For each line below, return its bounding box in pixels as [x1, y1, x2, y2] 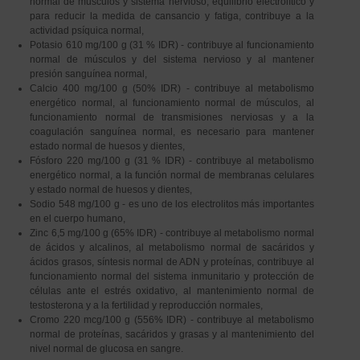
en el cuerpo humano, [30, 213, 126, 224]
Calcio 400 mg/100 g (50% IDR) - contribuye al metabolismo [30, 83, 314, 94]
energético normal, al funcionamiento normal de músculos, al [30, 97, 314, 108]
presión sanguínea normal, [30, 68, 148, 80]
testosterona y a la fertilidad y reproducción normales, [30, 300, 264, 311]
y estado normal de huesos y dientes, [30, 184, 193, 195]
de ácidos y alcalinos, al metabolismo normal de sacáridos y [30, 242, 314, 253]
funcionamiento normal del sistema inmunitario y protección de [30, 271, 314, 282]
